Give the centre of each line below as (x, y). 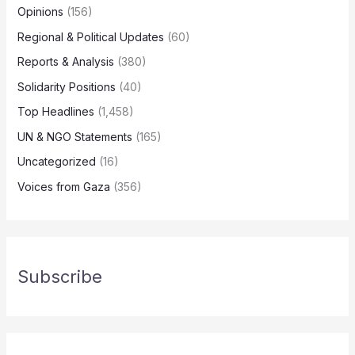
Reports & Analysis (65, 62)
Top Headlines (55, 112)
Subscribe (59, 276)
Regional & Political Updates (90, 36)
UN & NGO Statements (74, 136)
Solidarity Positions (66, 86)
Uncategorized (56, 162)
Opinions (40, 12)
